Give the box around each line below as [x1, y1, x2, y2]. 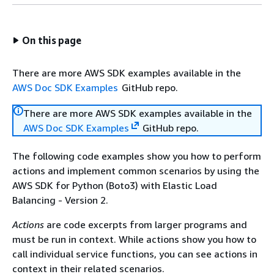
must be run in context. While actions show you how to [12, 233, 256, 245]
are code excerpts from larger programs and [44, 218, 247, 231]
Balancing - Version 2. [12, 194, 108, 206]
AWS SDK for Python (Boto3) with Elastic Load [12, 179, 217, 191]
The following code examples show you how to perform [12, 150, 261, 162]
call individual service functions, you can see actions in [12, 248, 257, 260]
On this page [22, 34, 82, 46]
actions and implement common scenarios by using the [12, 165, 259, 177]
